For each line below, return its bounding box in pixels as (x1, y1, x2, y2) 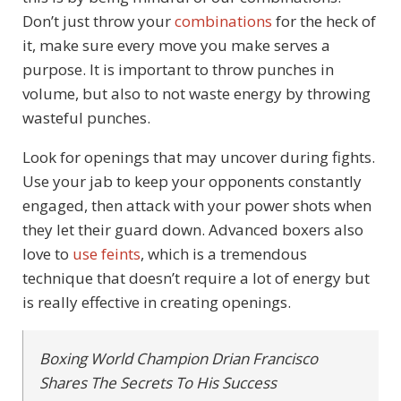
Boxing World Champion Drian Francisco (39, 347, 318, 369)
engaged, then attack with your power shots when (22, 194, 371, 216)
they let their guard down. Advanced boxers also (22, 218, 363, 240)
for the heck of (272, 10, 376, 31)
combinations (175, 10, 272, 31)
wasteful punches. (22, 107, 150, 128)
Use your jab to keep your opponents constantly (22, 170, 362, 192)
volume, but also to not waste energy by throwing (22, 82, 371, 104)
